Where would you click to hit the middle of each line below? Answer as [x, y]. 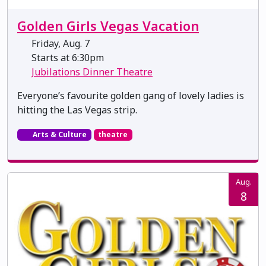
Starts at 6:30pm [66, 58]
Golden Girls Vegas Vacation [108, 26]
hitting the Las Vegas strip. [77, 110]
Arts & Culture [58, 135]
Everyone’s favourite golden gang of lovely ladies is [131, 96]
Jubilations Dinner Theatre [92, 72]
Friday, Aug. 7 [59, 44]
